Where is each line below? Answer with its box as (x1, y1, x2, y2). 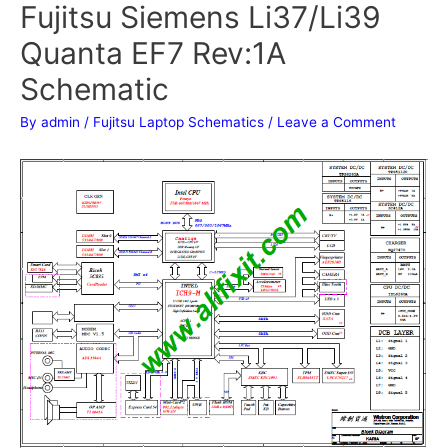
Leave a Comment (277, 113, 396, 130)
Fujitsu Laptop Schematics (93, 113, 264, 130)
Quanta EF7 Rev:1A (20, 34, 286, 71)
